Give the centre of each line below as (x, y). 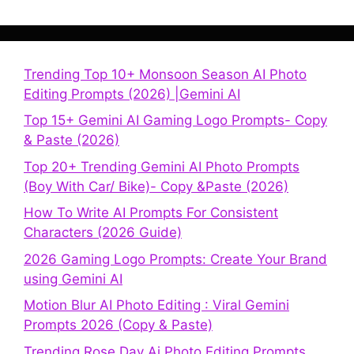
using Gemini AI (73, 279)
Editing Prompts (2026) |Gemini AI (132, 94)
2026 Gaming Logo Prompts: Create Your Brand (175, 259)
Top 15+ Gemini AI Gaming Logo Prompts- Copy (175, 121)
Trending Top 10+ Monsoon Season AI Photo (165, 74)
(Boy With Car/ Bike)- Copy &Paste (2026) (156, 186)
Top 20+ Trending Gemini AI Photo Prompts (162, 166)
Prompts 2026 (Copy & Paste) (118, 325)
